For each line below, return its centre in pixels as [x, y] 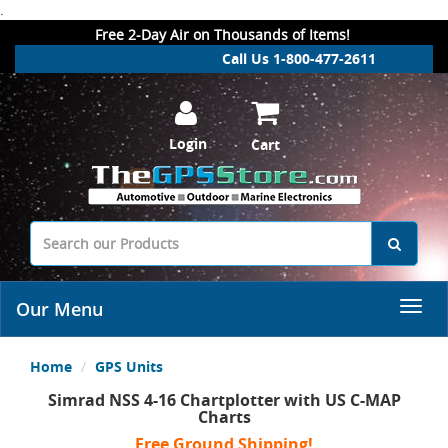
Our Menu [59, 309]
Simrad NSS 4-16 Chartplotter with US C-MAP [224, 400]
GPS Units [129, 366]
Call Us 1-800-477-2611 [299, 58]
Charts [224, 417]
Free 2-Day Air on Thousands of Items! [222, 34]
